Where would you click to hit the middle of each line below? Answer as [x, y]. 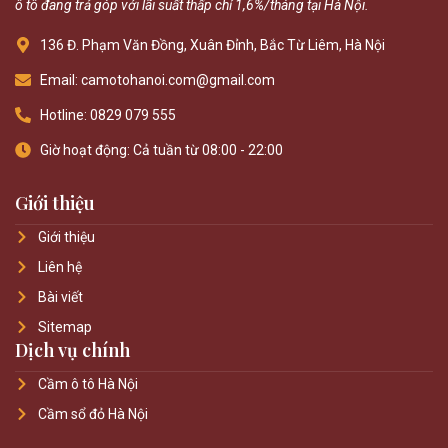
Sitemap [64, 326]
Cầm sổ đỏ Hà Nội [92, 413]
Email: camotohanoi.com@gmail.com [157, 79]
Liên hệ [59, 266]
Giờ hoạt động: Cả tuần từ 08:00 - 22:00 [161, 149]
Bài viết [60, 296]
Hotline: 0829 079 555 [108, 114]
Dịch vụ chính [72, 349]
